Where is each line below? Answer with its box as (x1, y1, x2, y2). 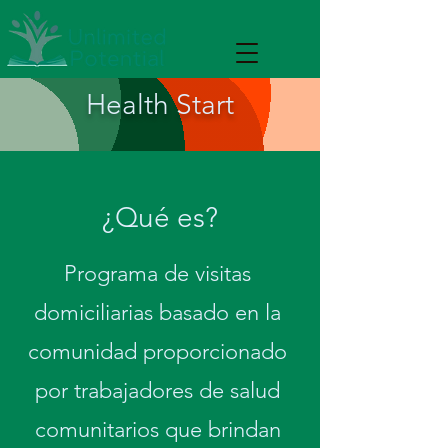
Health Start (86, 88, 234, 121)
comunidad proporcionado (28, 338, 287, 365)
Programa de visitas (64, 260, 251, 287)
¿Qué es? (102, 201, 218, 234)
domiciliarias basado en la (34, 299, 281, 326)
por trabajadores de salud (35, 377, 280, 404)
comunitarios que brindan (34, 416, 281, 443)
